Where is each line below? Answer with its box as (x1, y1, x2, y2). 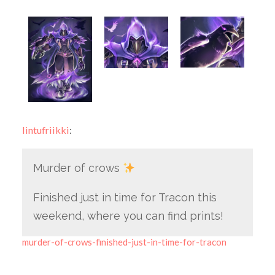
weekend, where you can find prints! (33, 209, 223, 223)
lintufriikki (21, 124, 69, 136)
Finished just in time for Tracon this (33, 191, 217, 204)
